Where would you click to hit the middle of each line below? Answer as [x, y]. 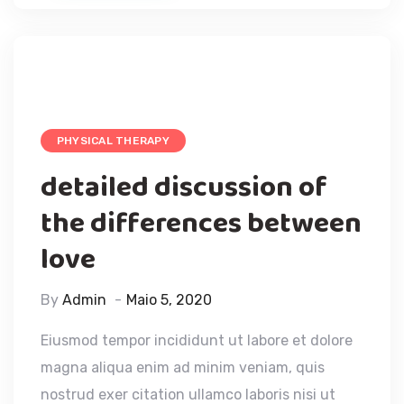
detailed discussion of [184, 188]
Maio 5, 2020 [169, 299]
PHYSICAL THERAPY [113, 140]
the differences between [201, 224]
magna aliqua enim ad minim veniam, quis [183, 367]
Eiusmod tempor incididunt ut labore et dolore [197, 340]
